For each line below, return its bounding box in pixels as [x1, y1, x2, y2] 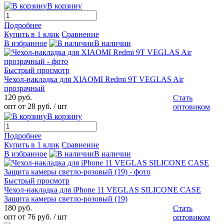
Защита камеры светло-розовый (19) [4, 194, 127, 203]
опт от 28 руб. [4, 102, 51, 111]
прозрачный [4, 84, 45, 93]
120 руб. [4, 93, 32, 102]
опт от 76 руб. [4, 212, 51, 221]
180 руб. [4, 203, 32, 212]
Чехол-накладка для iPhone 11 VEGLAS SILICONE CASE [4, 185, 201, 194]
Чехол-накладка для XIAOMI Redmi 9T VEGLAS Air [4, 75, 183, 84]
